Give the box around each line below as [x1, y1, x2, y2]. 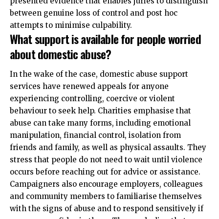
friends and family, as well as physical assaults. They [10, 143, 206, 153]
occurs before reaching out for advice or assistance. [10, 167, 200, 177]
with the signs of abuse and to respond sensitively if [10, 204, 203, 214]
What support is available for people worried [10, 29, 201, 47]
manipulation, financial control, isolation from [10, 131, 181, 140]
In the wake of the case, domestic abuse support [10, 69, 188, 79]
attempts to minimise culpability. [10, 20, 132, 30]
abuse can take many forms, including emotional [10, 118, 191, 128]
